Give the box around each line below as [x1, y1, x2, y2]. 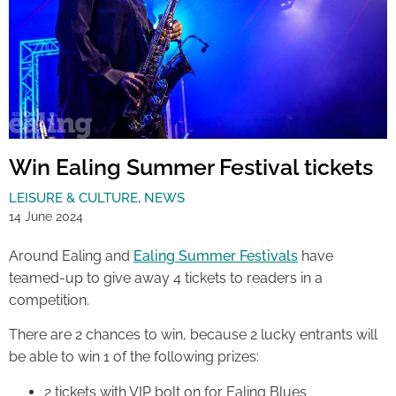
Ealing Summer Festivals [133, 247, 298, 264]
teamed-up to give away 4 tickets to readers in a [9, 269, 323, 286]
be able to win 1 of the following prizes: [9, 348, 259, 366]
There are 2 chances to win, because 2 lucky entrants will [9, 326, 377, 344]
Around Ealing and [9, 247, 133, 264]
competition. [9, 291, 89, 308]
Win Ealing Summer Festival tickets [9, 153, 373, 180]
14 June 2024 [9, 209, 83, 224]
